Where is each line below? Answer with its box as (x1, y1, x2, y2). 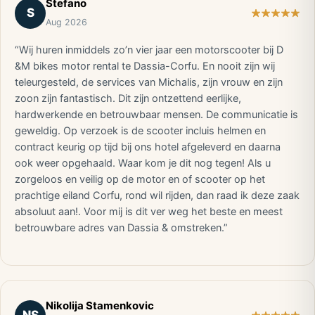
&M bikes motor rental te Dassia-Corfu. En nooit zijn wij (15, 60, 275, 72)
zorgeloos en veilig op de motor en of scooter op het (15, 173, 265, 186)
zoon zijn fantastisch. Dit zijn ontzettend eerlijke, (15, 92, 241, 105)
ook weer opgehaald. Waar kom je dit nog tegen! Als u (15, 157, 271, 169)
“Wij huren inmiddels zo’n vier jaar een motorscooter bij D (15, 44, 283, 56)
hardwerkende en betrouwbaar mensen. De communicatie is (15, 108, 298, 121)
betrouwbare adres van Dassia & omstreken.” (15, 221, 228, 234)
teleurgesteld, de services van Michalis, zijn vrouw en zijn (15, 76, 283, 89)
